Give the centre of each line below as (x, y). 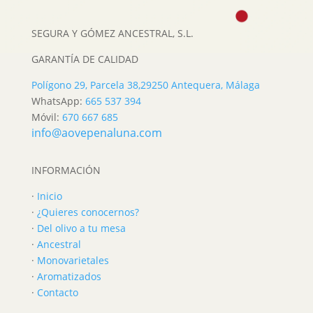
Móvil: (46, 117)
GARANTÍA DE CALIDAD (85, 59)
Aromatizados (69, 276)
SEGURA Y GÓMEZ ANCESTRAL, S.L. (112, 33)
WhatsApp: (58, 101)
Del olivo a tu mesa (81, 228)
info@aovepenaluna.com (96, 132)
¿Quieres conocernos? (88, 212)
